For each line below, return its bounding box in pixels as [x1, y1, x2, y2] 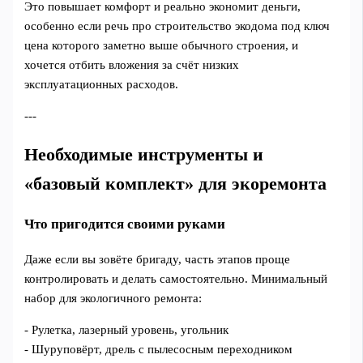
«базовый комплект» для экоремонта [24, 173, 327, 194]
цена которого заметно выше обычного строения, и [24, 39, 299, 53]
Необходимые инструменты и [24, 144, 264, 164]
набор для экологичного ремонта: [24, 291, 203, 305]
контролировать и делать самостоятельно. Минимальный [24, 271, 328, 285]
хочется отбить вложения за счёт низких [24, 58, 240, 72]
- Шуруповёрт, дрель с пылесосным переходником [24, 342, 293, 356]
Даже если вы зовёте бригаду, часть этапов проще [24, 252, 291, 266]
